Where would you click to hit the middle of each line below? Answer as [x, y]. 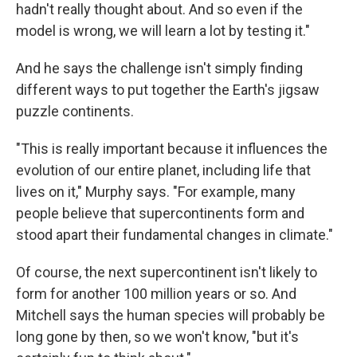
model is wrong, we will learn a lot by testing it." [163, 31]
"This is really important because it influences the [172, 149]
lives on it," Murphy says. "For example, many [156, 192]
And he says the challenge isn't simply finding [159, 68]
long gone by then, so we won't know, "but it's [157, 337]
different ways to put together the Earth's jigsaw [168, 90]
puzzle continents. [75, 111]
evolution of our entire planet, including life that [163, 170]
